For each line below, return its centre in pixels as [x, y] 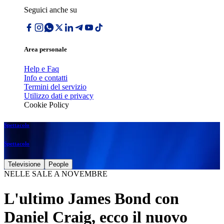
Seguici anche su [50, 10]
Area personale [45, 49]
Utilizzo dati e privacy [59, 96]
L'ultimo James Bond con [91, 198]
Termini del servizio [55, 87]
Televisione [24, 164]
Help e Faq [41, 69]
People [58, 164]
